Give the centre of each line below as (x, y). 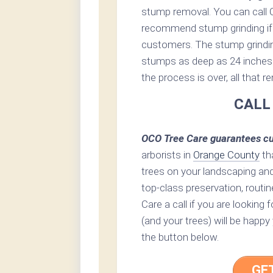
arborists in (167, 155)
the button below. (180, 237)
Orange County (226, 155)
